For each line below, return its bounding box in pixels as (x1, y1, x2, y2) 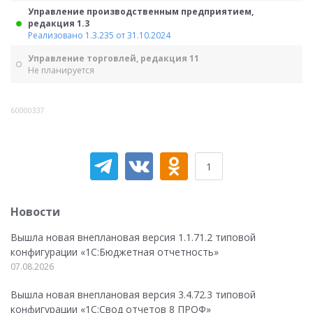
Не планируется (28, 64, 94, 76)
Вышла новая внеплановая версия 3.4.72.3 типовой (10, 288, 256, 301)
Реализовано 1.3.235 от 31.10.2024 (28, 29, 170, 41)
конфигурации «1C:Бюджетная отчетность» (10, 245, 219, 259)
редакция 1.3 (28, 17, 89, 29)
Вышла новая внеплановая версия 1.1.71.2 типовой (10, 231, 256, 244)
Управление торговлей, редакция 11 (28, 52, 199, 64)
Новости (10, 204, 60, 219)
